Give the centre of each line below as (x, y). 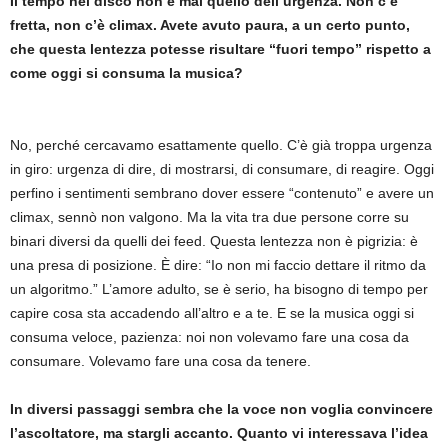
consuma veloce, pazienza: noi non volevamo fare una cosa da (209, 336)
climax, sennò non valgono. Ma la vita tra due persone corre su (209, 216)
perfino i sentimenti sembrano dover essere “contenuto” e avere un (222, 192)
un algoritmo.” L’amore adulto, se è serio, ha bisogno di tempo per (219, 288)
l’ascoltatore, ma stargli (90, 432)
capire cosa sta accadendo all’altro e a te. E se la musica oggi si (212, 312)
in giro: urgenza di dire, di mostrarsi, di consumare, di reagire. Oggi (222, 168)
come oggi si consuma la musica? (126, 72)
